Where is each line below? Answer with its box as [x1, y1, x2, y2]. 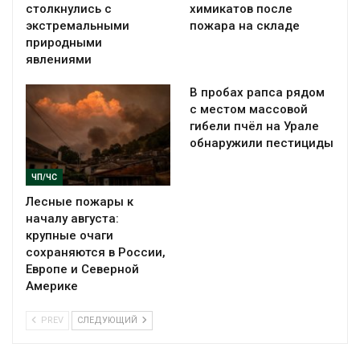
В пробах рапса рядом [190, 84, 325, 100]
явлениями [26, 51, 92, 67]
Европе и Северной [26, 261, 139, 276]
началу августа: [26, 211, 119, 226]
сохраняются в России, [26, 244, 166, 260]
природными [26, 35, 102, 50]
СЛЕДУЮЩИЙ [77, 314, 140, 325]
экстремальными [26, 18, 129, 33]
